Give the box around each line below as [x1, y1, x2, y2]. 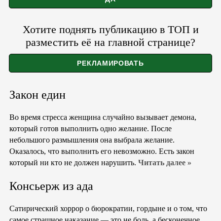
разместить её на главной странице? [26, 36, 195, 49]
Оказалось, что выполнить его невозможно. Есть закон [9, 147, 194, 155]
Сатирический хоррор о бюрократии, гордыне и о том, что [9, 204, 207, 213]
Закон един [9, 88, 66, 101]
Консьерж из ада [9, 180, 93, 192]
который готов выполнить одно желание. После [9, 124, 172, 133]
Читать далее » [138, 158, 191, 167]
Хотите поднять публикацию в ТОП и [22, 23, 199, 36]
